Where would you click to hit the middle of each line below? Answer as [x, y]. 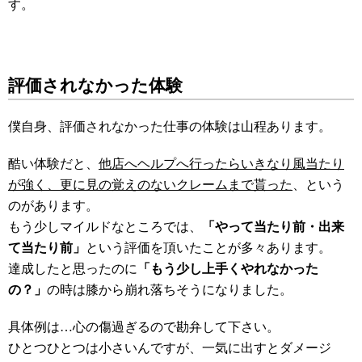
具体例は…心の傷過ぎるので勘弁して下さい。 [144, 327]
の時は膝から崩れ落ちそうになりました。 [170, 290]
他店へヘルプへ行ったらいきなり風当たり [221, 164]
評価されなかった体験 [95, 86]
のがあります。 [53, 206]
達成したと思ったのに [73, 269]
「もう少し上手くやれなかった [228, 269]
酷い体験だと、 [53, 164]
